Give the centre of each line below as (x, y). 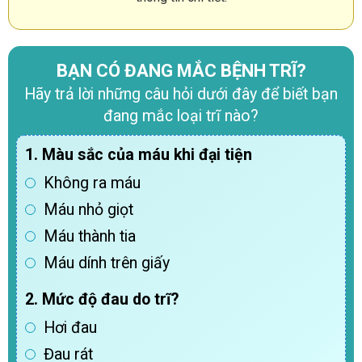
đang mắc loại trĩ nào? (181, 116)
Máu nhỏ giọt (88, 210)
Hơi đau (70, 328)
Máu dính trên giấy (107, 263)
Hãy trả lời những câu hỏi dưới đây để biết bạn (181, 95)
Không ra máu (92, 183)
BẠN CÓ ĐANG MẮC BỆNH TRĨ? (181, 71)
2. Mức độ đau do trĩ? (102, 300)
